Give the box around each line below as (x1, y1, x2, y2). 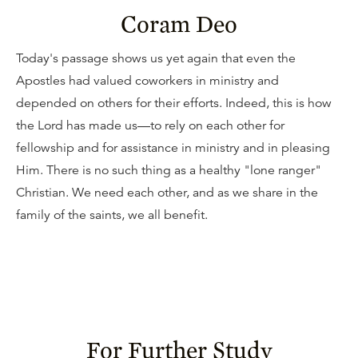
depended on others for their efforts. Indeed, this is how (16, 95, 332, 111)
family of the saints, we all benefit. (16, 207, 208, 223)
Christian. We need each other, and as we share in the (16, 185, 318, 201)
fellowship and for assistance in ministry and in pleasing (16, 140, 330, 156)
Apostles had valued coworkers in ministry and (16, 73, 279, 89)
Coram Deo (121, 9, 237, 38)
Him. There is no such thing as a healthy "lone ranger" (16, 162, 321, 178)
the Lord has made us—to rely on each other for (16, 117, 284, 133)
